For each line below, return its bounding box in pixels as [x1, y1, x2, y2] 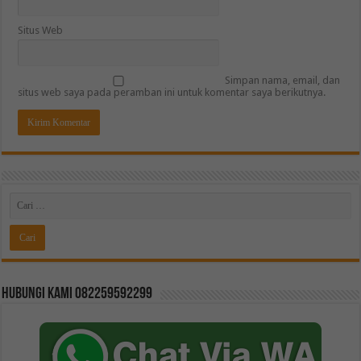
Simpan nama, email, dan [225, 74, 341, 87]
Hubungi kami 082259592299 [2, 286, 153, 303]
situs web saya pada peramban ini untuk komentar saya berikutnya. [18, 86, 326, 99]
